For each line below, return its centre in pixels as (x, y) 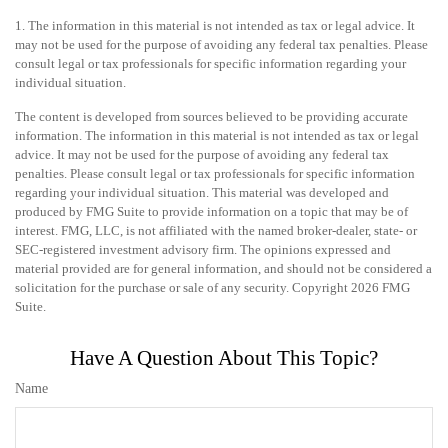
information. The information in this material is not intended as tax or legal (217, 135)
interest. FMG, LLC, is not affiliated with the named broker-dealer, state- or (216, 230)
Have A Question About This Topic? (224, 357)
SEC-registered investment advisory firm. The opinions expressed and (203, 249)
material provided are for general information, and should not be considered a (223, 268)
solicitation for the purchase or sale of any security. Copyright (183, 287)
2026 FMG (380, 287)
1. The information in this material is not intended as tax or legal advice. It (215, 25)
